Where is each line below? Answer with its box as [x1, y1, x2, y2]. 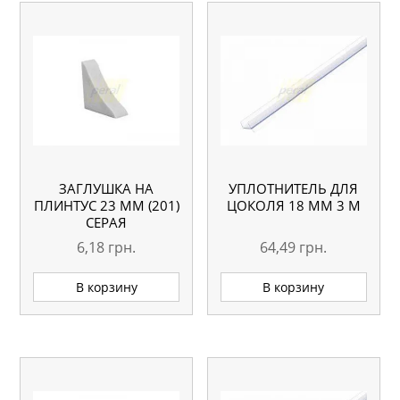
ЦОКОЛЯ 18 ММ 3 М [226, 196, 361, 215]
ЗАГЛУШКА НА [59, 179, 154, 198]
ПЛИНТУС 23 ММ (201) [33, 196, 179, 215]
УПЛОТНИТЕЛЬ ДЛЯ [229, 179, 359, 198]
